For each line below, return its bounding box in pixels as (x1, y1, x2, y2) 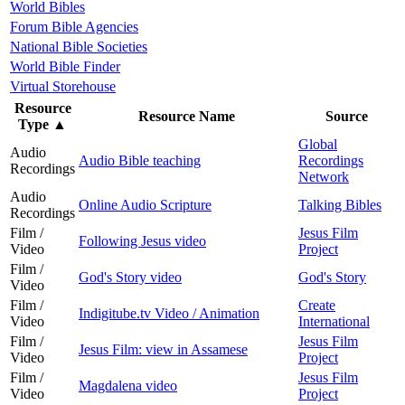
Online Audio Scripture (79, 196, 212, 212)
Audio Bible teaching (79, 152, 201, 168)
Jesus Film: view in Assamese (79, 341, 248, 357)
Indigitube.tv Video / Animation (79, 305, 259, 321)
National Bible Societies (10, 38, 147, 54)
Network (298, 168, 349, 184)
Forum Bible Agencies (10, 18, 138, 34)
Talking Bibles (298, 196, 381, 212)
